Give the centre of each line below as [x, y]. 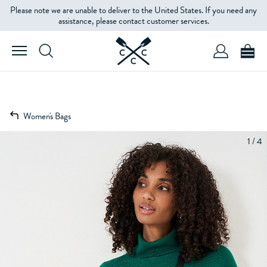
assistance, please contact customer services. [133, 21]
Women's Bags [47, 116]
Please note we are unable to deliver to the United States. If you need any [133, 10]
